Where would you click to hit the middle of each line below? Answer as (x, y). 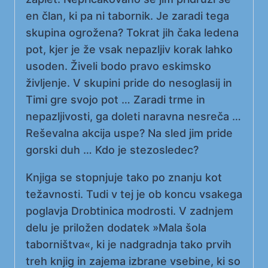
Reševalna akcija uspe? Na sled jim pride (129, 133)
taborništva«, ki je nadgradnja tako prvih (129, 245)
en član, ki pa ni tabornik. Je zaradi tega (127, 16)
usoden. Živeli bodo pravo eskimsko (118, 66)
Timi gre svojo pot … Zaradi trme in (115, 100)
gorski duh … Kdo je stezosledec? (112, 150)
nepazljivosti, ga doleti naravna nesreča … (133, 117)
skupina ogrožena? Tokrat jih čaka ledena (132, 33)
